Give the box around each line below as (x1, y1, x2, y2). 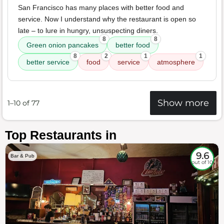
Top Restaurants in (5, 128, 116, 142)
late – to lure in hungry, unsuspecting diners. (18, 26, 158, 35)
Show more (157, 97, 209, 109)
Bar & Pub (10, 153, 34, 159)
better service (26, 58, 69, 66)
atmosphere (157, 58, 195, 66)
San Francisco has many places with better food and (18, 3, 184, 12)
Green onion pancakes (26, 41, 98, 49)
